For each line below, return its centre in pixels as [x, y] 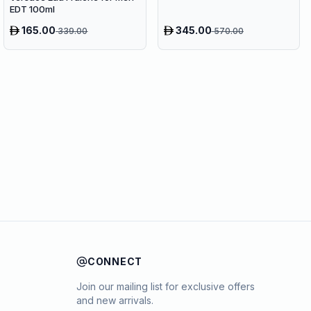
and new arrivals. [115, 300]
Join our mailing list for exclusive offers [166, 286]
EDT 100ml [33, 9]
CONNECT [115, 261]
